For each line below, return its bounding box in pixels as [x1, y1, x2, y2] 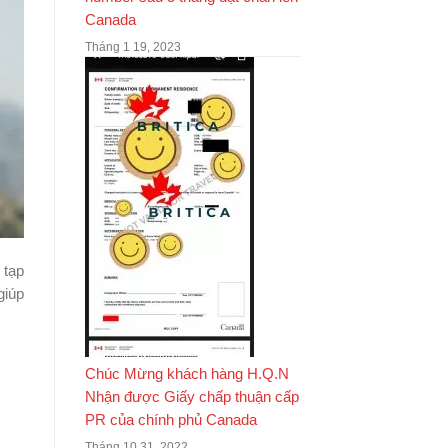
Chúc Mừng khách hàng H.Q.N [84, 366, 289, 382]
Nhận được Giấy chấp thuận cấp [84, 389, 299, 405]
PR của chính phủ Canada [84, 412, 257, 428]
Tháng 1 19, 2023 [84, 40, 181, 54]
